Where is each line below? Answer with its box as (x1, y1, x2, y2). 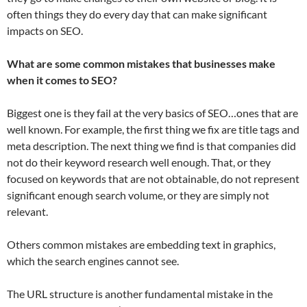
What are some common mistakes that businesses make (7, 57, 275, 70)
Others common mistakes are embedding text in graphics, (7, 238, 275, 251)
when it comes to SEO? (7, 73, 117, 86)
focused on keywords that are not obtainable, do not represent (7, 172, 299, 185)
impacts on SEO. (7, 24, 83, 37)
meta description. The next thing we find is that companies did (7, 139, 296, 152)
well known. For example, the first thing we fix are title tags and (7, 123, 299, 136)
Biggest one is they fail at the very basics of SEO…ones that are (7, 106, 298, 119)
